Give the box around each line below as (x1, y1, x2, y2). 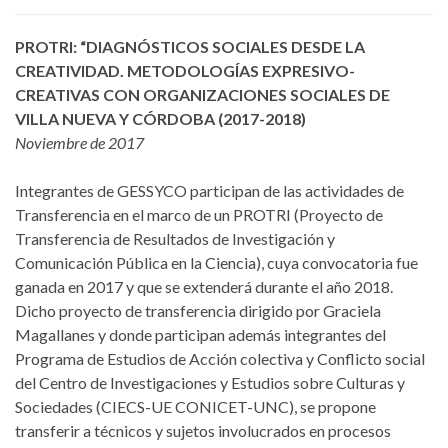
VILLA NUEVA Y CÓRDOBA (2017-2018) (15, 109, 306, 129)
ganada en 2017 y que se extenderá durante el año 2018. (15, 277, 393, 297)
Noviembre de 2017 (15, 133, 144, 153)
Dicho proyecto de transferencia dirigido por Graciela (15, 301, 381, 321)
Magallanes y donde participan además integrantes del (15, 325, 386, 345)
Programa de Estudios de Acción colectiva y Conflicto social (15, 349, 425, 369)
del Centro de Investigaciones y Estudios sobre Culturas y (15, 373, 405, 393)
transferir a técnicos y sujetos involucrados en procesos (15, 421, 391, 441)
